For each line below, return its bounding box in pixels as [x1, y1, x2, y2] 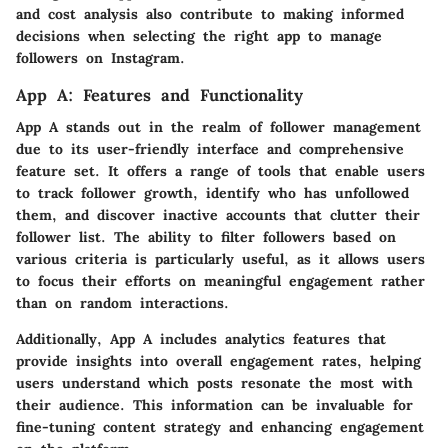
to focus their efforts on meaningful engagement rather [16, 271, 425, 290]
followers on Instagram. [16, 48, 185, 67]
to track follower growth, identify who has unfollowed [16, 183, 409, 202]
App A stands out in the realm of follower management [16, 117, 421, 136]
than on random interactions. [16, 293, 229, 312]
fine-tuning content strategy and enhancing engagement [16, 417, 424, 436]
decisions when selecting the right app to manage [16, 26, 382, 45]
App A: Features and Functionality [16, 84, 303, 105]
